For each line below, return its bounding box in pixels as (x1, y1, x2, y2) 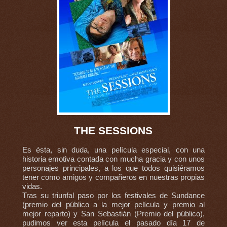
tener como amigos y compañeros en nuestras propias (22, 173, 205, 182)
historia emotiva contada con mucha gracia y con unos (22, 155, 205, 164)
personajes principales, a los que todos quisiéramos (22, 164, 205, 173)
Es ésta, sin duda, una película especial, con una (22, 146, 205, 155)
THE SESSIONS (74, 124, 153, 136)
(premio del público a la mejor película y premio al (22, 201, 205, 209)
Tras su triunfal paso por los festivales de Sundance (22, 192, 205, 200)
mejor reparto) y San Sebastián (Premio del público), (22, 210, 205, 218)
